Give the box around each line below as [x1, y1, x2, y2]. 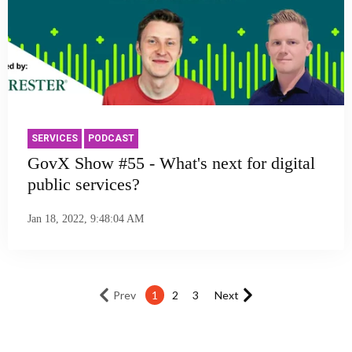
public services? [27, 174, 140, 195]
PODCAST [88, 133, 134, 145]
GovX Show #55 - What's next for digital [27, 153, 315, 174]
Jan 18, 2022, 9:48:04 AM [27, 212, 144, 225]
